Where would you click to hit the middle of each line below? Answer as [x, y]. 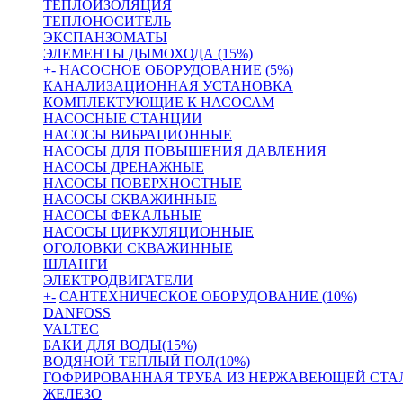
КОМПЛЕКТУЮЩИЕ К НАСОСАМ [159, 102]
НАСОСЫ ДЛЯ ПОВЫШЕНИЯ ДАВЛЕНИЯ [185, 151]
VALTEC [71, 329]
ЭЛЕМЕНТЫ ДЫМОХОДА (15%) [148, 54]
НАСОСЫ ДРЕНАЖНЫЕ [124, 167]
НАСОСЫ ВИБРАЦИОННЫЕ [138, 134]
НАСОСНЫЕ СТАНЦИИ [123, 118]
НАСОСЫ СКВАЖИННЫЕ [130, 199]
